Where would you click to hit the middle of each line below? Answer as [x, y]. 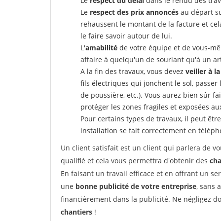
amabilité [101, 48]
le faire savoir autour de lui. [126, 36]
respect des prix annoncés [134, 12]
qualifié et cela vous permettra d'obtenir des [135, 161]
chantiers [76, 212]
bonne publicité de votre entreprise [136, 186]
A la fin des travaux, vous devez [133, 71]
